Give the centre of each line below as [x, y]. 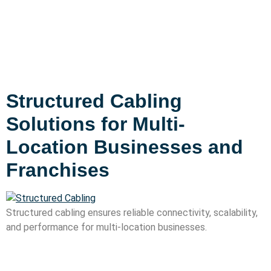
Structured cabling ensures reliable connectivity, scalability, [132, 212]
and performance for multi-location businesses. [106, 227]
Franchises [58, 170]
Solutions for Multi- [96, 124]
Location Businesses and [125, 147]
